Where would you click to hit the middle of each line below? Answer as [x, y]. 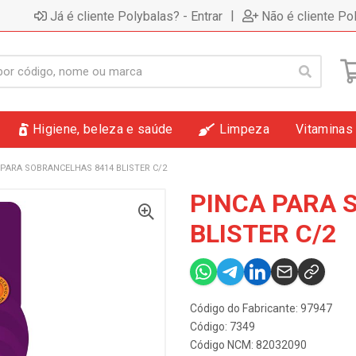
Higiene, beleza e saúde [103, 129]
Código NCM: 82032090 [248, 345]
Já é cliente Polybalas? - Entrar [136, 16]
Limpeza [244, 129]
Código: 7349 [222, 327]
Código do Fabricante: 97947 [261, 308]
